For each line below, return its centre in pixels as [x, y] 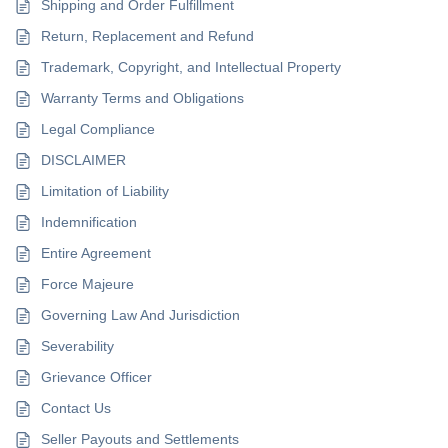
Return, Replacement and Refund [148, 36]
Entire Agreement [96, 253]
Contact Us [76, 408]
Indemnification [89, 222]
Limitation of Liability [105, 191]
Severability [78, 346]
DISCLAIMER [84, 160]
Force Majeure [88, 284]
